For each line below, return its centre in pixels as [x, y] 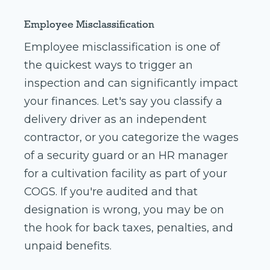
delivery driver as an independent [115, 120]
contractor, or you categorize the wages [131, 138]
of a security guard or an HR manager [126, 156]
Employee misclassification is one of [122, 47]
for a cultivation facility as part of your [126, 174]
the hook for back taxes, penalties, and [129, 228]
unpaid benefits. [68, 246]
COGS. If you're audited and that [111, 192]
